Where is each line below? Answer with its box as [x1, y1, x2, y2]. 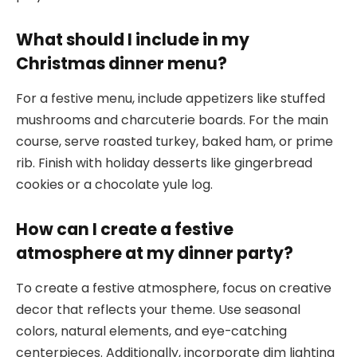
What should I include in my [16, 27, 249, 51]
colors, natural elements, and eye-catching [16, 322, 287, 341]
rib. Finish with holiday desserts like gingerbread [16, 154, 312, 173]
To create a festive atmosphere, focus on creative [16, 279, 331, 298]
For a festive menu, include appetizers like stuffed [16, 89, 325, 108]
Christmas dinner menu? [16, 51, 227, 75]
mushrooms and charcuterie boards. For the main [16, 111, 328, 130]
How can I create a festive [16, 217, 233, 241]
